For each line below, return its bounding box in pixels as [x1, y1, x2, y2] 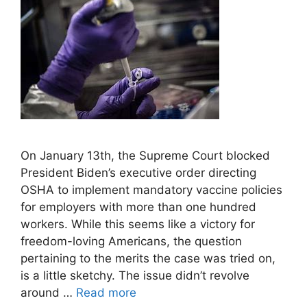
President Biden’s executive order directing [21, 165, 256, 180]
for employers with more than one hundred [21, 199, 256, 214]
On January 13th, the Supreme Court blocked [21, 148, 270, 162]
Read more [76, 285, 136, 299]
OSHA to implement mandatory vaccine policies [21, 182, 282, 197]
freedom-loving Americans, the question [21, 234, 242, 248]
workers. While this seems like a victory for [21, 217, 255, 231]
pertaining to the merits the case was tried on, [21, 251, 275, 265]
